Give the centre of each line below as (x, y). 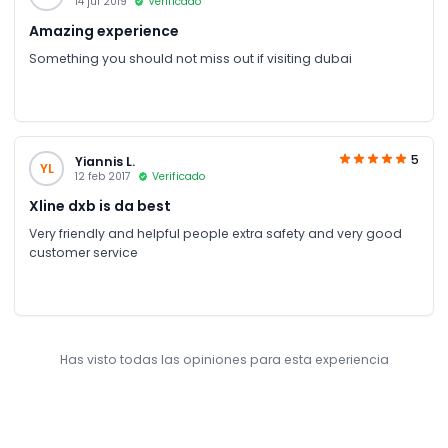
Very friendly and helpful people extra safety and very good (215, 233)
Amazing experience (104, 31)
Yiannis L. (104, 161)
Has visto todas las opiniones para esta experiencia (224, 359)
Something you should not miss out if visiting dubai (190, 58)
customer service (83, 252)
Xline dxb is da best (100, 206)
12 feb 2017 (102, 176)
